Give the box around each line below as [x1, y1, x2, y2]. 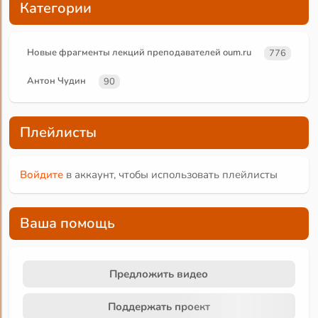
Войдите [20, 168, 64, 182]
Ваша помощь [20, 214, 116, 234]
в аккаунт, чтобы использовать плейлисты [63, 168, 278, 182]
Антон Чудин [27, 75, 87, 88]
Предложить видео [109, 267, 209, 282]
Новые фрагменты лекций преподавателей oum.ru [27, 46, 252, 60]
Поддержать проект [107, 300, 210, 314]
